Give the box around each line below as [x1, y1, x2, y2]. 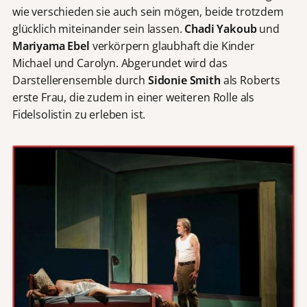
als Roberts [220, 73, 280, 88]
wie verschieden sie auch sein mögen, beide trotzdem [12, 4, 284, 20]
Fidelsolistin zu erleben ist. [12, 107, 146, 123]
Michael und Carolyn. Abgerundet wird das [12, 56, 228, 71]
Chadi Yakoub [184, 21, 257, 37]
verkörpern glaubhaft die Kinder [89, 38, 255, 54]
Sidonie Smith [147, 73, 221, 88]
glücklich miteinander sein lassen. [12, 21, 185, 37]
